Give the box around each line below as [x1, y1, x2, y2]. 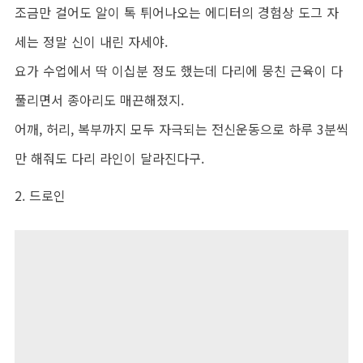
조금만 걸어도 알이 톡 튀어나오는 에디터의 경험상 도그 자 [15, 2, 339, 22]
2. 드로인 [15, 185, 66, 205]
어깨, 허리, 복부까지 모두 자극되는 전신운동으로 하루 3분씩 [15, 118, 348, 139]
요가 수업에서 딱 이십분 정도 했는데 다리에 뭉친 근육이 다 [15, 60, 343, 80]
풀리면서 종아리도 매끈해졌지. [15, 89, 184, 109]
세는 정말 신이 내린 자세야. [15, 31, 168, 51]
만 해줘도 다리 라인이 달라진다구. [15, 147, 204, 168]
